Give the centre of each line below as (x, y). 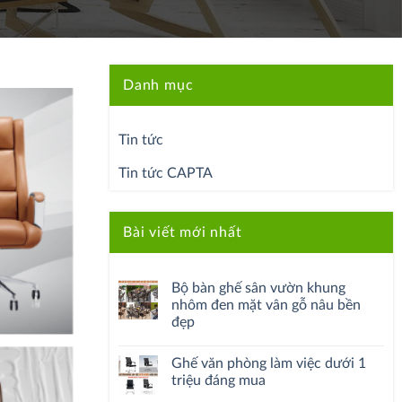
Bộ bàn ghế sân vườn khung (258, 288)
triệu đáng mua (218, 380)
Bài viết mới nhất (183, 232)
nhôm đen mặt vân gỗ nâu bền (266, 305)
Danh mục (158, 85)
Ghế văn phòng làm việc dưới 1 (269, 363)
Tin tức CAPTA (166, 173)
